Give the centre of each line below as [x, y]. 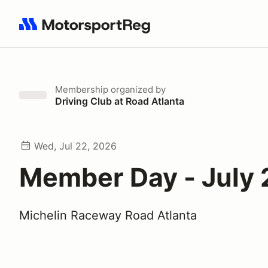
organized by [137, 89]
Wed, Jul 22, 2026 [75, 146]
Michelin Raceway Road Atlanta [108, 215]
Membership [82, 89]
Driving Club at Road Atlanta [120, 101]
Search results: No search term [88, 31]
